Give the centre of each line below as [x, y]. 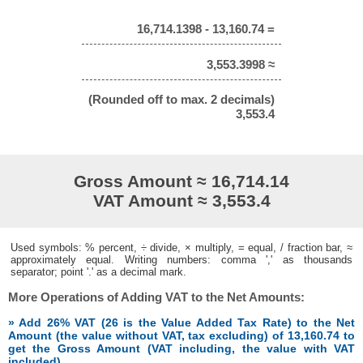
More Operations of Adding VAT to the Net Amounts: [157, 297]
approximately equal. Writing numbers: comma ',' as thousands [181, 259]
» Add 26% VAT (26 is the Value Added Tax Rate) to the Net [181, 323]
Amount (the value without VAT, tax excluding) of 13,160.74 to [181, 336]
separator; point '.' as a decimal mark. [98, 271]
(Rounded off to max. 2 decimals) [181, 100]
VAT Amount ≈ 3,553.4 [181, 200]
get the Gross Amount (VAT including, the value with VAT [181, 349]
